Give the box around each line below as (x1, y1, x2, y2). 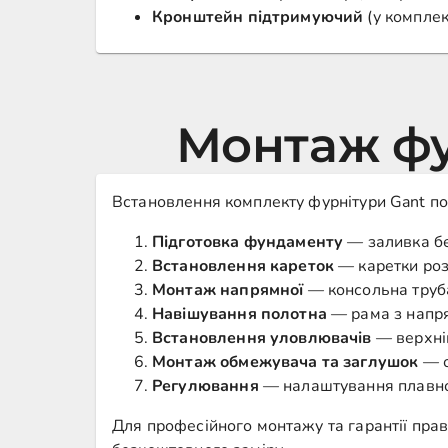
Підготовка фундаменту (152, 231, 344, 253)
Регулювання (152, 375, 259, 397)
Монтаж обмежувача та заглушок (152, 351, 419, 373)
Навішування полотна (152, 303, 327, 325)
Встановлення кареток (152, 255, 335, 277)
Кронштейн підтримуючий (152, 6, 364, 28)
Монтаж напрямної (152, 279, 304, 301)
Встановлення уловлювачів (152, 327, 372, 349)
